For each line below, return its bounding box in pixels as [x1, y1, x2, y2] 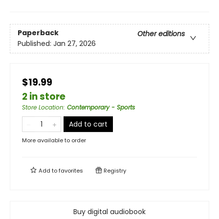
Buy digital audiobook [73, 207, 146, 217]
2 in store [22, 90, 66, 104]
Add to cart [69, 119, 108, 130]
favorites [59, 167, 83, 175]
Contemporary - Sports [67, 103, 135, 112]
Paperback [18, 28, 59, 38]
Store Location [22, 103, 64, 112]
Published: [18, 39, 53, 49]
